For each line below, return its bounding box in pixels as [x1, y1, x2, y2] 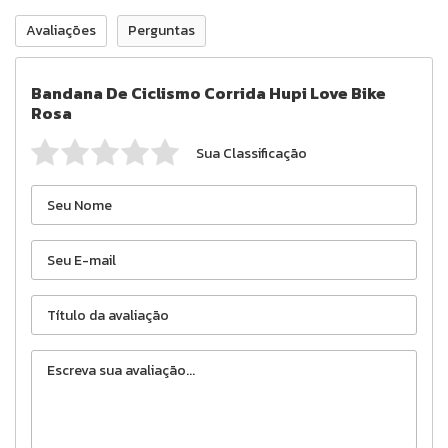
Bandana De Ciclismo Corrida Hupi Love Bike [31, 81, 386, 105]
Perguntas [128, 20, 195, 41]
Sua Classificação [196, 143, 307, 164]
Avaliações [26, 20, 96, 41]
